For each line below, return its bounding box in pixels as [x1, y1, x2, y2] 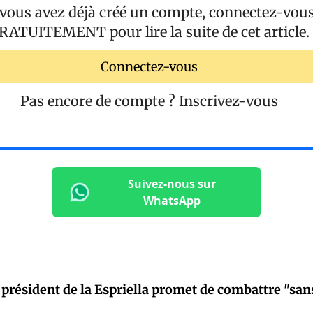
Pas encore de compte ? [20, 92, 179, 110]
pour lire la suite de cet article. [106, 23, 310, 41]
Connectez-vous [100, 58, 198, 75]
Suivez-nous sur [128, 176, 216, 192]
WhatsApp [143, 193, 201, 209]
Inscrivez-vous [179, 92, 278, 110]
